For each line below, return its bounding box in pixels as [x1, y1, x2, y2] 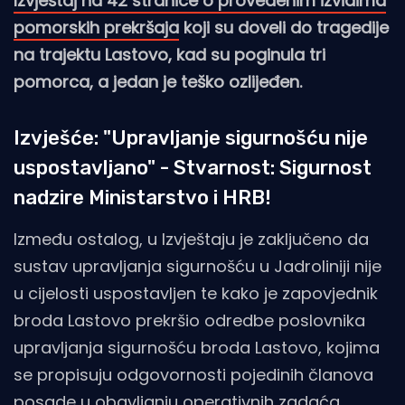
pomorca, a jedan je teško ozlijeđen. [14, 70, 302, 93]
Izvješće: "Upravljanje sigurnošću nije [14, 125, 368, 150]
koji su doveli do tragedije [179, 15, 389, 39]
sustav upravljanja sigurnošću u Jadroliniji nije [14, 254, 381, 278]
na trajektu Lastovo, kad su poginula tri [14, 42, 325, 66]
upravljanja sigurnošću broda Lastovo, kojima [14, 335, 380, 359]
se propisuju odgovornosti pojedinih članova [14, 363, 373, 386]
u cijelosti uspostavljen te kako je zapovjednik [14, 281, 378, 305]
